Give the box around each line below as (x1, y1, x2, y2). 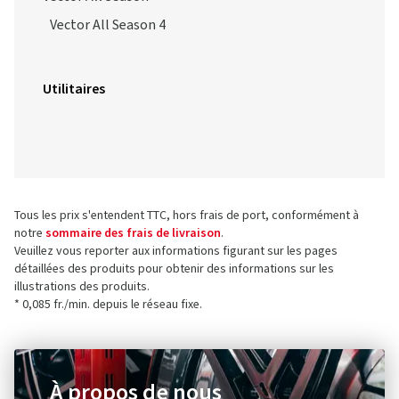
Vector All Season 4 (50, 15, 166, 35)
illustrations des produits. (14, 278, 150, 296)
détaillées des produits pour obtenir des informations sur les (14, 260, 334, 278)
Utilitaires (43, 79, 105, 99)
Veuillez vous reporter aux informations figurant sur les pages (14, 242, 338, 260)
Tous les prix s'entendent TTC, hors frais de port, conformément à (14, 207, 359, 224)
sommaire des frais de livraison (45, 224, 221, 242)
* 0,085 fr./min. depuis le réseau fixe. (14, 296, 202, 313)
